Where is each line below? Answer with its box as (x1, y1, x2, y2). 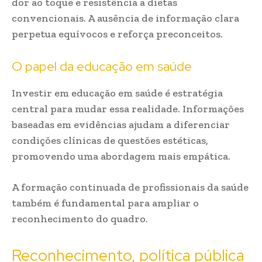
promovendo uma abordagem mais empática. (12, 150, 230, 163)
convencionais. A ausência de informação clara (12, 12, 239, 25)
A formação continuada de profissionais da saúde (12, 181, 249, 194)
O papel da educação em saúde (12, 58, 192, 75)
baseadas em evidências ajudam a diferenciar (12, 118, 230, 131)
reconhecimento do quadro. (12, 212, 148, 225)
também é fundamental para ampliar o (12, 196, 199, 209)
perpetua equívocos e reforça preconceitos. (12, 27, 223, 40)
